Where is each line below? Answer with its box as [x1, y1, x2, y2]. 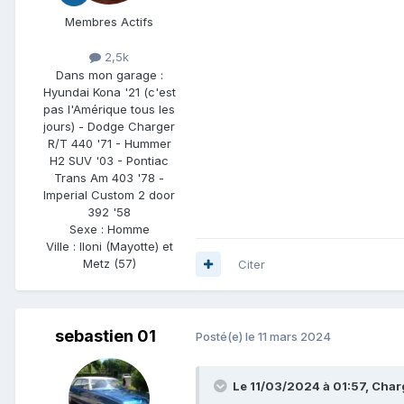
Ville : [45, 238, 79, 253]
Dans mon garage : [55, 67, 163, 82]
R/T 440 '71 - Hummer [47, 135, 171, 151]
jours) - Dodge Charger [43, 118, 175, 133]
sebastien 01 [55, 326, 156, 345]
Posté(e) [196, 329, 245, 344]
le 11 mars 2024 [245, 329, 331, 344]
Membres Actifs [65, 14, 153, 30]
